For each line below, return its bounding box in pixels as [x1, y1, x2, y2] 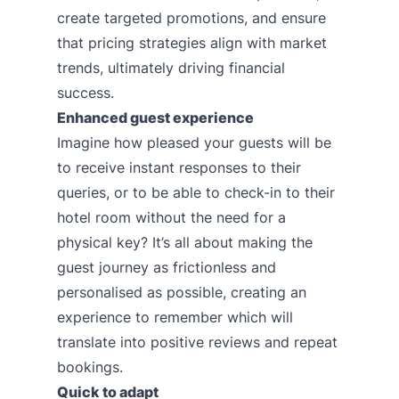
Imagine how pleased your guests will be [57, 133, 331, 151]
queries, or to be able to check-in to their [57, 183, 335, 201]
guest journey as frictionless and [57, 257, 276, 276]
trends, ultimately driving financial [57, 58, 285, 77]
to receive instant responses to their [57, 158, 301, 176]
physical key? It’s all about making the [57, 232, 313, 251]
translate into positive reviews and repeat [57, 332, 338, 351]
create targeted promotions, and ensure [57, 8, 326, 27]
